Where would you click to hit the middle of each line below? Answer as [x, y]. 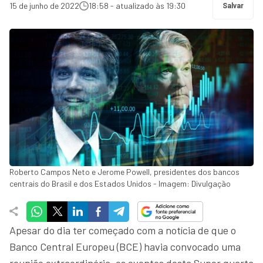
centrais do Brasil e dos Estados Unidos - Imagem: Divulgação [120, 183]
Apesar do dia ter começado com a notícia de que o [123, 230]
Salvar [233, 6]
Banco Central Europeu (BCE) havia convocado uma [125, 246]
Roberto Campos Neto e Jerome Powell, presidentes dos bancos [124, 171]
